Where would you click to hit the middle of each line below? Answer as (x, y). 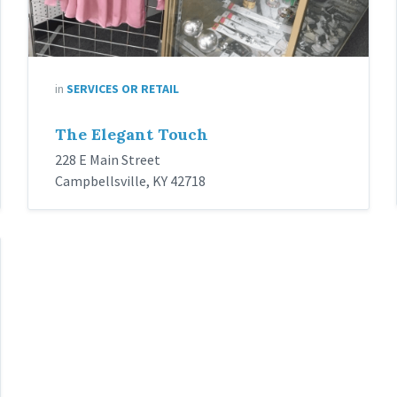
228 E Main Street (107, 160)
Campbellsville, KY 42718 (130, 181)
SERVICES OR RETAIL (122, 89)
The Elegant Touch (131, 135)
